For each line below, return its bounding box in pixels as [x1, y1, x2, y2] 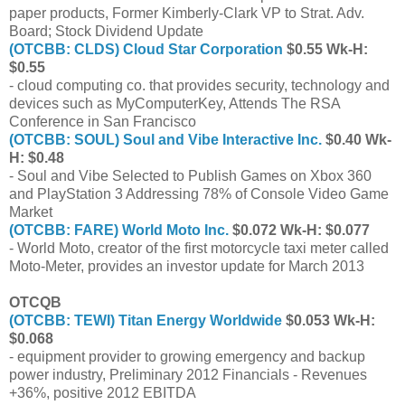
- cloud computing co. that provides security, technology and [9, 77, 390, 93]
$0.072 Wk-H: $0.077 [229, 221, 370, 238]
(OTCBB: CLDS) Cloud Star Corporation [9, 41, 283, 57]
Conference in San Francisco [9, 113, 196, 129]
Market [9, 203, 52, 220]
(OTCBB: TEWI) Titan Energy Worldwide [9, 312, 282, 328]
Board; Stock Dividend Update [9, 23, 203, 39]
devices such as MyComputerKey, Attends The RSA [9, 95, 340, 111]
